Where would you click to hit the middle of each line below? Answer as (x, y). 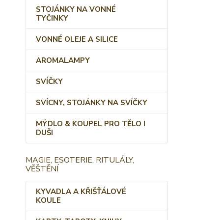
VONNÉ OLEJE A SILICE (77, 39)
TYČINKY (52, 18)
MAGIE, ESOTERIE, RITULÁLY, (80, 160)
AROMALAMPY (63, 60)
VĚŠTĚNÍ (42, 169)
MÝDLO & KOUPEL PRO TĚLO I (91, 124)
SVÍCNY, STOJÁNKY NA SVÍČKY (92, 103)
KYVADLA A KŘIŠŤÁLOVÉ (81, 192)
